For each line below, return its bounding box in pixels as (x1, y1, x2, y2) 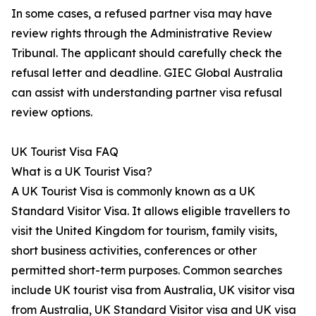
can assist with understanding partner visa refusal (11, 85, 282, 100)
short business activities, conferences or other (11, 243, 257, 258)
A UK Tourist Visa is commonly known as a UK (11, 184, 255, 199)
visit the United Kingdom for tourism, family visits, (11, 224, 277, 238)
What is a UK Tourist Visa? (11, 164, 152, 179)
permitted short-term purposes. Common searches (11, 263, 282, 278)
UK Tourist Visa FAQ (11, 145, 119, 159)
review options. (11, 105, 92, 120)
